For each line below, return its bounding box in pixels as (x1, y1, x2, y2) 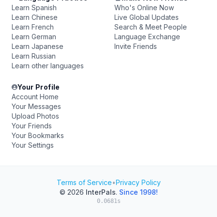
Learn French (12, 23, 54, 31)
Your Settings (12, 141, 54, 149)
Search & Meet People (114, 23, 187, 31)
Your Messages (12, 102, 61, 110)
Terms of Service (56, 178, 112, 186)
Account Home (12, 93, 59, 101)
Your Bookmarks (12, 131, 64, 139)
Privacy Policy (115, 178, 161, 186)
